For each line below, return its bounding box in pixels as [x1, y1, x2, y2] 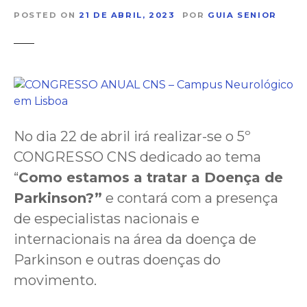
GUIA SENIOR [208, 10, 277, 20]
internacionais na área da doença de [14, 230, 256, 247]
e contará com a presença [102, 189, 278, 206]
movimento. [14, 271, 97, 288]
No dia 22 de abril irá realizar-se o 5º [14, 127, 251, 145]
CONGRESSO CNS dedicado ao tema [14, 148, 261, 165]
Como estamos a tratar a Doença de [19, 169, 283, 186]
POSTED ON [14, 10, 76, 20]
